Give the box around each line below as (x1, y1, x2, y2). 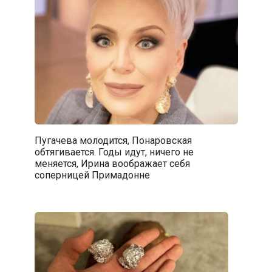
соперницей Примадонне (34, 169, 150, 181)
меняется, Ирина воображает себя (34, 157, 190, 169)
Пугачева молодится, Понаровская (34, 134, 192, 146)
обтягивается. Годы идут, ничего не (34, 146, 194, 158)
